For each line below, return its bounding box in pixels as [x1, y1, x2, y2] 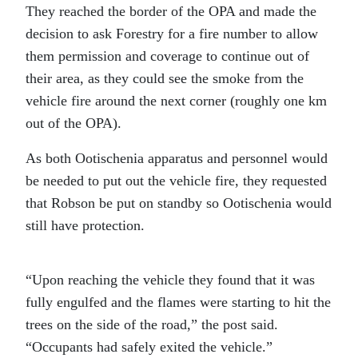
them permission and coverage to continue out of [26, 48, 309, 64]
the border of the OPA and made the [104, 3, 316, 19]
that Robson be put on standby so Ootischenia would [26, 195, 332, 211]
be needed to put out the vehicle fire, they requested [26, 173, 327, 189]
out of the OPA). [26, 115, 121, 131]
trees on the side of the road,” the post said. [26, 316, 278, 332]
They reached [26, 3, 104, 19]
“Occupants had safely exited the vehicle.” [26, 339, 272, 355]
